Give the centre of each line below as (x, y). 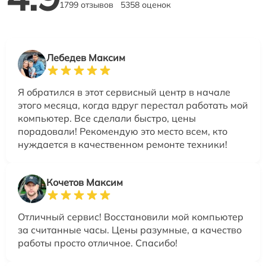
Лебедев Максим (86, 58)
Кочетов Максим (85, 182)
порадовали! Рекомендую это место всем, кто (123, 131)
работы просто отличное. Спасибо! (98, 243)
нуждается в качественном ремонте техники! (123, 144)
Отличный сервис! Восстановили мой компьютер (131, 217)
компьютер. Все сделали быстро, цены (107, 118)
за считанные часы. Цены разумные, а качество (130, 230)
